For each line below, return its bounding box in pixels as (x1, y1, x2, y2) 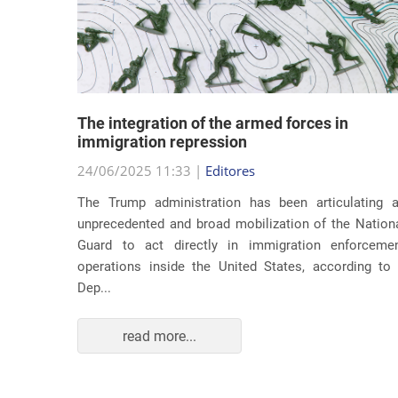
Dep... (77, 256, 111, 272)
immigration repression (77, 108, 247, 127)
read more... (123, 303, 196, 321)
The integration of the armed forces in (77, 90, 348, 108)
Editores (205, 138, 255, 155)
